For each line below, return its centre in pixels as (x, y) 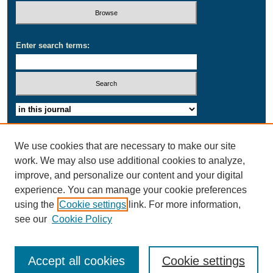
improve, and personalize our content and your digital (129, 175)
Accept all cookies (77, 261)
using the (34, 204)
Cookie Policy (82, 219)
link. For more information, (183, 204)
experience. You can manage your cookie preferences (131, 190)
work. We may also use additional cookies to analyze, (130, 161)
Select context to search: (62, 107)
